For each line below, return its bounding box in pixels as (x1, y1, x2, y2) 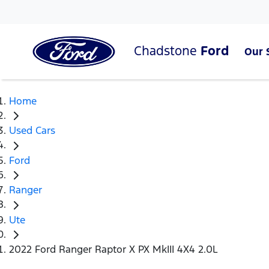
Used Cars (9, 124, 55, 138)
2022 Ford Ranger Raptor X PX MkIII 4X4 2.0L (9, 243, 218, 256)
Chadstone (134, 42, 201, 59)
